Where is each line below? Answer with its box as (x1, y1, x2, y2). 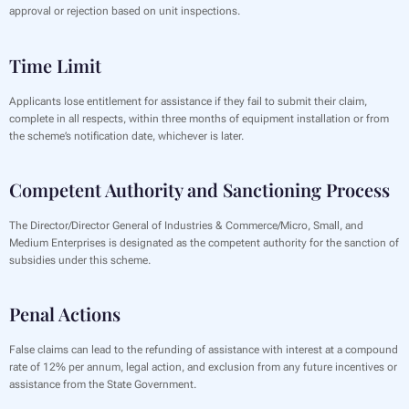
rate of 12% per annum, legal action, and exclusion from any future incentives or (9, 360, 397, 373)
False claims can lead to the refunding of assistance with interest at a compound (9, 342, 398, 356)
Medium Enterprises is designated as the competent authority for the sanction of (9, 236, 399, 249)
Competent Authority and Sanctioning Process (9, 176, 390, 202)
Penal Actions (9, 300, 121, 326)
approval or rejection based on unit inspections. (9, 5, 240, 18)
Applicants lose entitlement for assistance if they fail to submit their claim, (9, 94, 367, 108)
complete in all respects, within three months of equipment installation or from (9, 111, 389, 125)
